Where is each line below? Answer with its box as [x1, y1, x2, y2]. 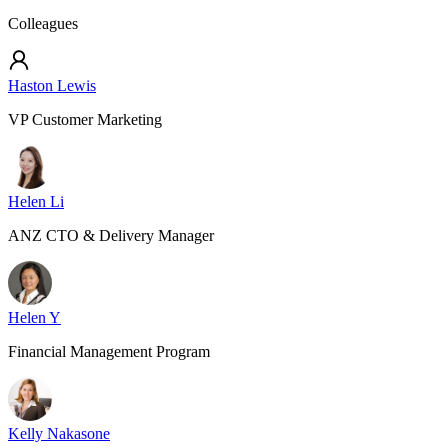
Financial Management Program [8, 343, 210, 360]
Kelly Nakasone [8, 425, 110, 442]
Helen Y [8, 309, 61, 326]
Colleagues [8, 15, 78, 32]
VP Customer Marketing [8, 111, 162, 128]
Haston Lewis [8, 77, 96, 94]
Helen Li [8, 193, 64, 210]
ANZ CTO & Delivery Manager [8, 227, 214, 244]
